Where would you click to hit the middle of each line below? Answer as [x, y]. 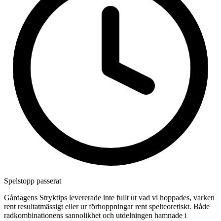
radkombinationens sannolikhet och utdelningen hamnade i [95, 215]
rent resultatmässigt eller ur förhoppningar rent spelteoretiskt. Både [107, 206]
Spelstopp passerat [33, 181]
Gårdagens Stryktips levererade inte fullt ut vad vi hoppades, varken [109, 197]
